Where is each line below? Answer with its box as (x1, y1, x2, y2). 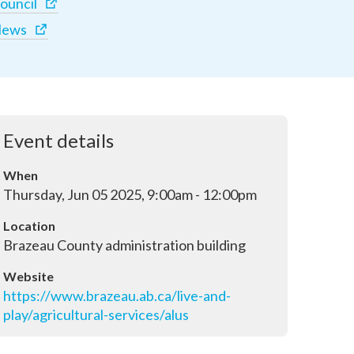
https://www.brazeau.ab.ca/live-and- (3, 287, 231, 304)
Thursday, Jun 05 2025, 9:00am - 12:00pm (3, 186, 257, 203)
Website (3, 269, 54, 284)
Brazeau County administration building (3, 236, 246, 254)
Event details (3, 129, 114, 152)
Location (3, 218, 55, 233)
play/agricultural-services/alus (3, 306, 189, 323)
